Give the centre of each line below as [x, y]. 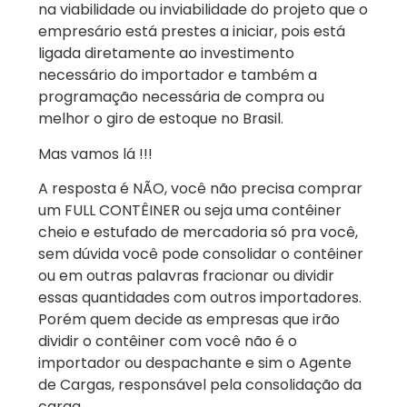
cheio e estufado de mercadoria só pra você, [198, 232]
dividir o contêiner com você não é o [168, 341]
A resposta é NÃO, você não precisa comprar [200, 188]
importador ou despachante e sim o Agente [195, 362]
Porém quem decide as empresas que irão [189, 319]
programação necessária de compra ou [181, 97]
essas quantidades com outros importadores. [200, 297]
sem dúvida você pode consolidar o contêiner [201, 253]
